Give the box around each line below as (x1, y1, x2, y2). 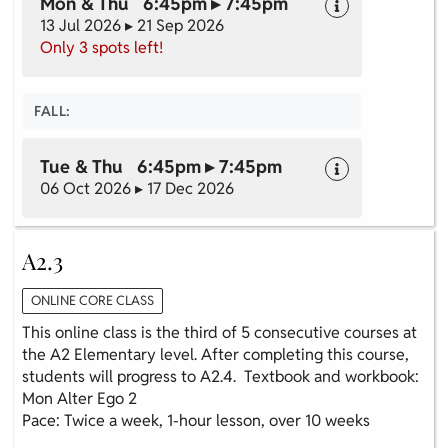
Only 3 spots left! (40, 36, 163, 58)
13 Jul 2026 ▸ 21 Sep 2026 (40, 14, 224, 36)
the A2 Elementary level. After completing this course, (22, 344, 409, 366)
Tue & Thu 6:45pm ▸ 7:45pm (40, 154, 282, 178)
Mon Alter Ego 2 (22, 388, 137, 410)
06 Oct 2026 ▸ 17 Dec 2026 (40, 177, 234, 199)
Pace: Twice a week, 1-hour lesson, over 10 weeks (22, 410, 370, 432)
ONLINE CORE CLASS (31, 292, 154, 310)
